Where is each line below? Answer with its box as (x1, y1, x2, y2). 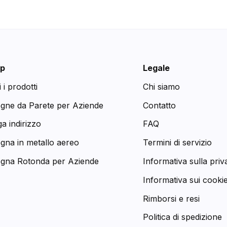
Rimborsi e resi (143, 193, 200, 204)
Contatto (143, 100, 176, 110)
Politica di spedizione (143, 212, 222, 222)
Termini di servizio (143, 137, 212, 148)
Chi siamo (143, 81, 180, 92)
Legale (143, 63, 170, 73)
